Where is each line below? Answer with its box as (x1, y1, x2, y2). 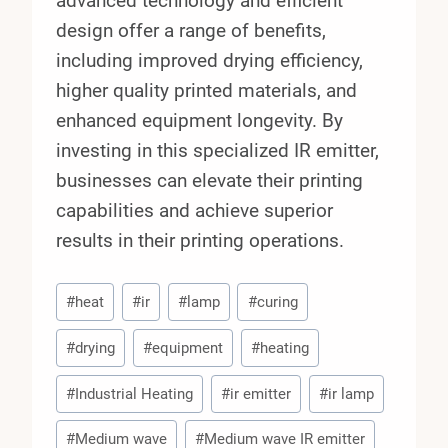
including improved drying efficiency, (56, 49, 363, 73)
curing (256, 293, 298, 312)
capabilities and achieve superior (56, 199, 333, 223)
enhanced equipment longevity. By (56, 109, 343, 133)
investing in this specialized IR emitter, (56, 139, 379, 163)
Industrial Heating (75, 384, 194, 403)
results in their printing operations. (56, 229, 344, 253)
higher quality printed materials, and (56, 79, 357, 103)
